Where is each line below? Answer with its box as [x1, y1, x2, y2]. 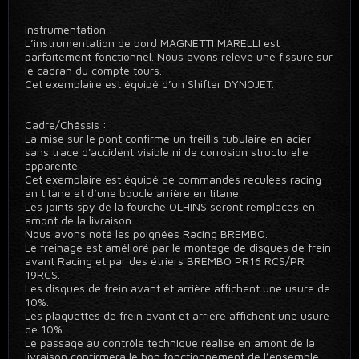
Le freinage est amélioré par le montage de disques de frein [25, 240, 331, 254]
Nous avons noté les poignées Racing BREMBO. [25, 227, 268, 240]
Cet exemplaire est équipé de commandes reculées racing [25, 172, 321, 186]
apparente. [25, 159, 80, 172]
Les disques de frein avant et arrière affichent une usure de [25, 281, 330, 295]
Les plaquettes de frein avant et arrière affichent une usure [25, 309, 329, 322]
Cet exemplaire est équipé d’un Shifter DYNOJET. [25, 77, 274, 91]
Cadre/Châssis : [25, 118, 107, 131]
